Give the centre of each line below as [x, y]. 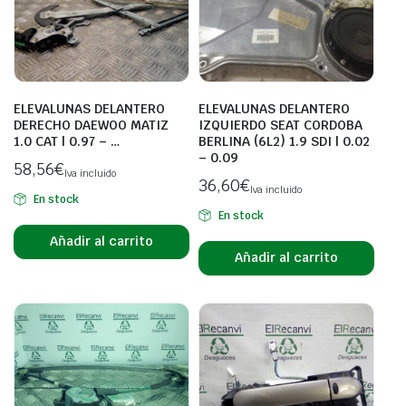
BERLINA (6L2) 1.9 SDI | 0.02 [284, 141]
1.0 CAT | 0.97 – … [67, 141]
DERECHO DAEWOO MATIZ [91, 125]
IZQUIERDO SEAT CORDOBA [280, 125]
